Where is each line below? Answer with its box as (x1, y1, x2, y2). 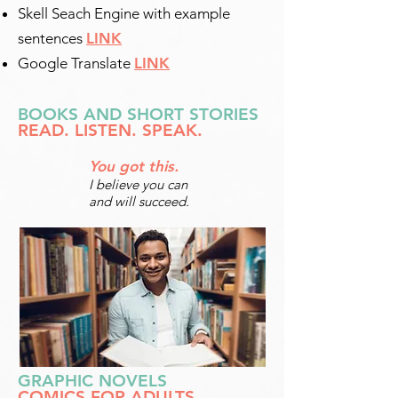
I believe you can (89, 176, 187, 193)
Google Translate (18, 54, 131, 72)
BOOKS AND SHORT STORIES (18, 104, 259, 124)
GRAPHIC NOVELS (18, 370, 167, 391)
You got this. (89, 157, 179, 175)
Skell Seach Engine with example (18, 4, 230, 22)
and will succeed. (89, 193, 189, 210)
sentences (18, 29, 86, 47)
